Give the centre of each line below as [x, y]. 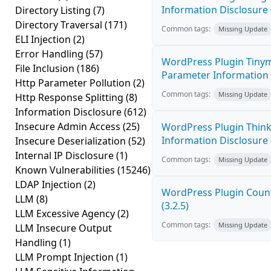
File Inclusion [46, 68]
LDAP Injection [50, 184]
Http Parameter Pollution [74, 83]
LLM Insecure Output [64, 228]
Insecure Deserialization [72, 141]
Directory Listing [54, 10]
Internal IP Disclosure [66, 155]
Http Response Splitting [70, 97]
